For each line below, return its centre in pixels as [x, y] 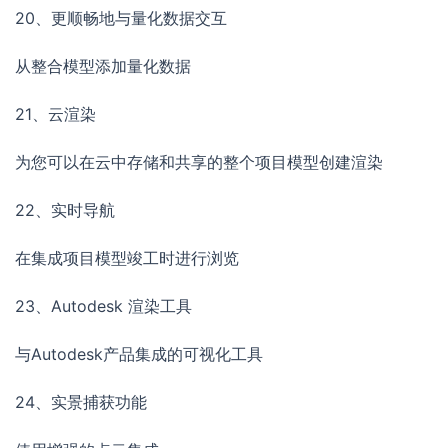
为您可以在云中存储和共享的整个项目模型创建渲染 [199, 162]
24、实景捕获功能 [81, 402]
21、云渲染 [55, 114]
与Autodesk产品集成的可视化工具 [139, 354]
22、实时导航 [65, 210]
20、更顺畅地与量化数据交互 [121, 18]
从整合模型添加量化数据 [103, 66]
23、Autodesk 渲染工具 [103, 306]
